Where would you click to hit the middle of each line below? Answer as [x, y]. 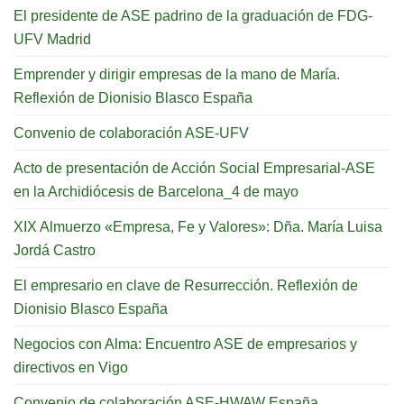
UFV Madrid [52, 38]
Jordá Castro [55, 249]
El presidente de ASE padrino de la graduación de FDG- [193, 15]
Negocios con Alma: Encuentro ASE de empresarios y [185, 343]
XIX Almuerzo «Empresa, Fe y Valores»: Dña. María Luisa [198, 226]
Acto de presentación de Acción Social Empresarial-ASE [194, 167]
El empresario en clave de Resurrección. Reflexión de [186, 285]
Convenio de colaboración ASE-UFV [131, 132]
